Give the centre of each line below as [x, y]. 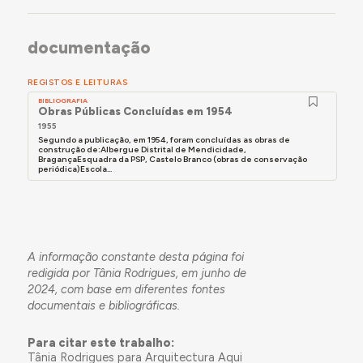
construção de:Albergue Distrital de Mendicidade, [143, 150]
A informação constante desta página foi [135, 256]
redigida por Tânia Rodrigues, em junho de [137, 273]
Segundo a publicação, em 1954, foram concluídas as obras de [164, 140]
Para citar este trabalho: [100, 342]
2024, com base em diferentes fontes [126, 289]
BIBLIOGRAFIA [63, 101]
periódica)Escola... [75, 169]
